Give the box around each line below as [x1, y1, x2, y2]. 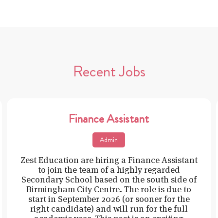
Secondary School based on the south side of [21, 173, 197, 185]
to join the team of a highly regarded [37, 163, 180, 175]
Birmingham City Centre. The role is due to [26, 183, 192, 195]
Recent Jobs [73, 59, 145, 82]
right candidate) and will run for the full [30, 202, 188, 214]
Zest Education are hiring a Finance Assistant [20, 154, 198, 165]
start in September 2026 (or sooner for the [28, 193, 190, 204]
